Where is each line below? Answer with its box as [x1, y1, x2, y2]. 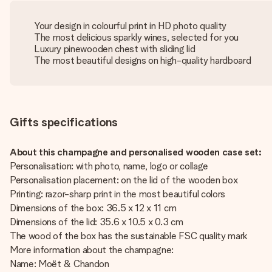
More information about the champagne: [10, 244, 174, 256]
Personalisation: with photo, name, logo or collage [10, 160, 211, 172]
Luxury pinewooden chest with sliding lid [34, 43, 195, 55]
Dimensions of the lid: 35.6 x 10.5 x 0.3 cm [10, 216, 185, 228]
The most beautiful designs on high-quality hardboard [34, 55, 251, 66]
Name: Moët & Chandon [10, 258, 109, 270]
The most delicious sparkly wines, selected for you [34, 32, 239, 43]
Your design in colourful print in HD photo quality [34, 20, 226, 32]
